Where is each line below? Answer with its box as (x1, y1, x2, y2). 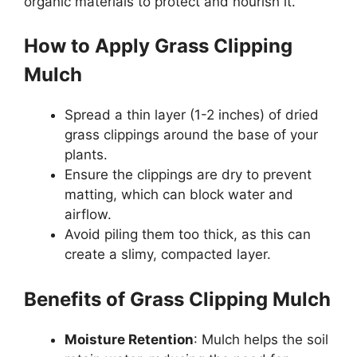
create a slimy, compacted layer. (65, 246, 271, 263)
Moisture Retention (65, 331, 194, 347)
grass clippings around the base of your (65, 127, 318, 143)
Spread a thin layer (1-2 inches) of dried (65, 107, 319, 124)
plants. (65, 147, 108, 163)
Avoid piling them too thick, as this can (65, 226, 311, 243)
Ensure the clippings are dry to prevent (65, 167, 312, 183)
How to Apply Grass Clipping (24, 34, 292, 58)
